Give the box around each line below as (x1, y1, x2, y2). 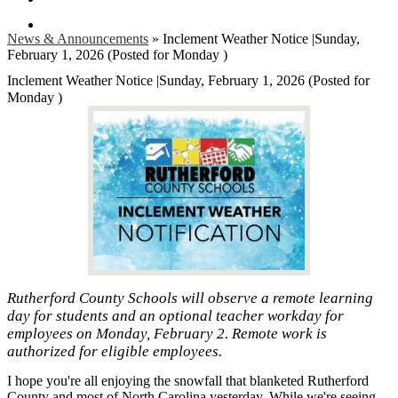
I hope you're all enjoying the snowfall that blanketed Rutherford (7, 373, 369, 389)
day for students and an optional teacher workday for (7, 306, 344, 324)
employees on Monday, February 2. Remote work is (7, 324, 327, 342)
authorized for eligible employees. (7, 342, 222, 360)
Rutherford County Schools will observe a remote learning (7, 289, 373, 306)
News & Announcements (7, 31, 148, 46)
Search (43, 17, 81, 32)
